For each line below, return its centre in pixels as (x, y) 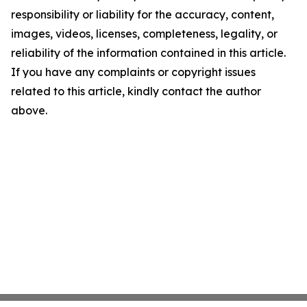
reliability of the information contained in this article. (148, 53)
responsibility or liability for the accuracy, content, (143, 15)
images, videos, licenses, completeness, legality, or (144, 34)
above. (29, 111)
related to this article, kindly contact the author (136, 91)
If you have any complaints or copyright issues (133, 72)
